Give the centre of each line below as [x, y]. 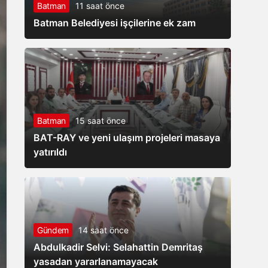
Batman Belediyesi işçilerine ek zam [115, 22]
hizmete [197, 12]
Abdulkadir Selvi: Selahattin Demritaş [118, 247]
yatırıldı [50, 152]
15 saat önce [100, 121]
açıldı [192, 36]
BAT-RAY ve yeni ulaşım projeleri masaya [127, 138]
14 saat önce [103, 230]
